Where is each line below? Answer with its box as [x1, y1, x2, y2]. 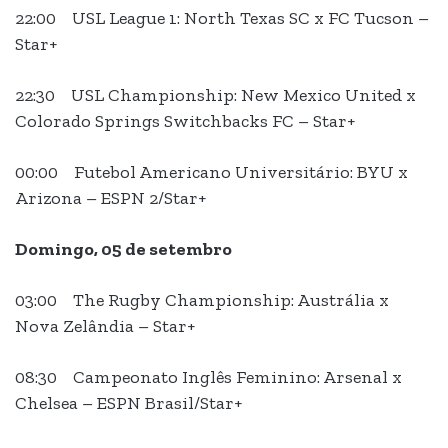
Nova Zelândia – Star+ [15, 315, 195, 338]
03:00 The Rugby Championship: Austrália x [15, 289, 389, 312]
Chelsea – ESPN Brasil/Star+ [15, 392, 242, 415]
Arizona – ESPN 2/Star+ [15, 187, 206, 210]
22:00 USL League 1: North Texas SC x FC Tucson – [15, 7, 429, 30]
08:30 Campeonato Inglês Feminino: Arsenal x [15, 366, 402, 389]
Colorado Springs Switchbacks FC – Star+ [15, 110, 355, 133]
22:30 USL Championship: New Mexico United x [15, 84, 416, 107]
